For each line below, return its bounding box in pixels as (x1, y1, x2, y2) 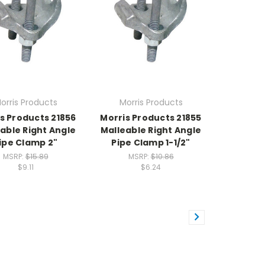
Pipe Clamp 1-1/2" (111, 136, 190, 148)
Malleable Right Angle (100, 124, 202, 136)
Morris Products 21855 (100, 111, 202, 124)
